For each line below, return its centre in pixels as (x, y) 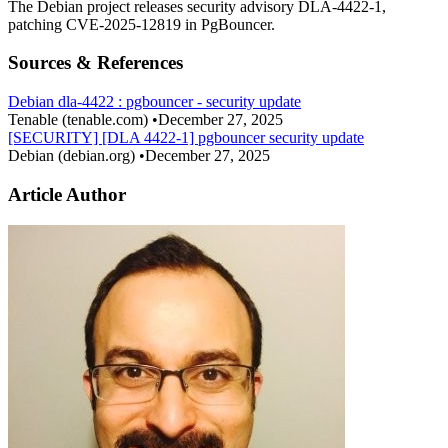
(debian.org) (96, 156)
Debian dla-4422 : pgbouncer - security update (154, 102)
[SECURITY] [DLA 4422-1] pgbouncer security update (186, 138)
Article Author (67, 194)
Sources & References (95, 63)
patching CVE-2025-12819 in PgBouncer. (141, 24)
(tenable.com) (105, 120)
